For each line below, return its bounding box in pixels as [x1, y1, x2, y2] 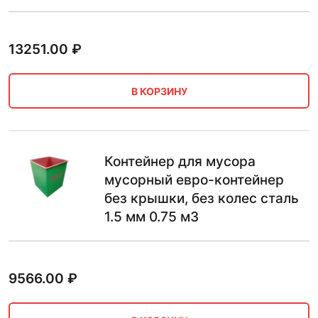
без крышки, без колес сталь [104, 190, 299, 207]
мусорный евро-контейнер [104, 172, 284, 188]
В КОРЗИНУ [131, 84, 187, 97]
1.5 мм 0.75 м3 [104, 209, 199, 225]
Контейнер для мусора [104, 153, 256, 170]
